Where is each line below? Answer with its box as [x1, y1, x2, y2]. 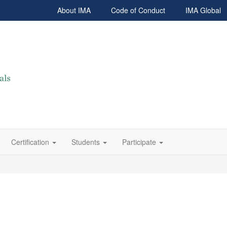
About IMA [57, 5, 91, 15]
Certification [11, 137, 49, 147]
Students [71, 137, 100, 147]
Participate [122, 137, 156, 147]
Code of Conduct [111, 5, 165, 15]
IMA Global [185, 5, 221, 15]
